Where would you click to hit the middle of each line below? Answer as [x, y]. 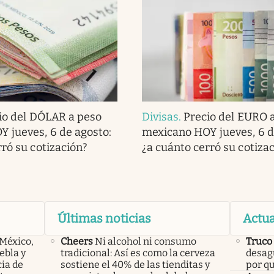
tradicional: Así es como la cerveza [138, 253]
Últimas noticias [104, 218]
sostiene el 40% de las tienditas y [135, 264]
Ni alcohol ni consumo [145, 241]
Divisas [160, 117]
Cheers [76, 241]
